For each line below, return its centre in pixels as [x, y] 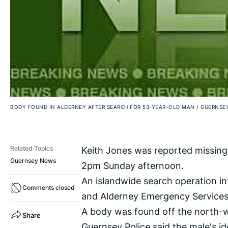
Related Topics [32, 149]
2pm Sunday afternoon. [133, 166]
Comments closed [49, 188]
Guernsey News [33, 161]
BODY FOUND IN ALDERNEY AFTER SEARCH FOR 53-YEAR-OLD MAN [103, 107]
